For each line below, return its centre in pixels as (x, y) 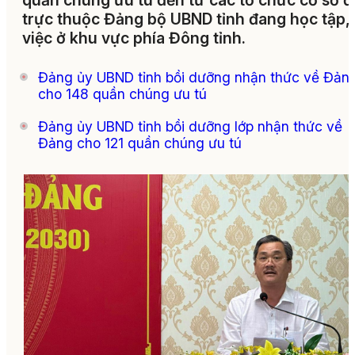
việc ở (44, 38)
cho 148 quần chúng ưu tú (122, 94)
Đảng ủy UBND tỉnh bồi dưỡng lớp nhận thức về (190, 127)
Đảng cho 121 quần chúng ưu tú (140, 143)
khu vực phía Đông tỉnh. (156, 38)
